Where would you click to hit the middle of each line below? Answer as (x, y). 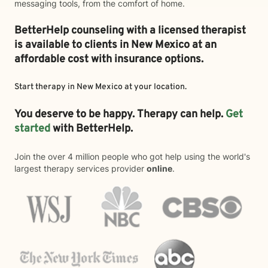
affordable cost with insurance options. (109, 60)
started (32, 129)
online (159, 168)
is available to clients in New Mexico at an (115, 45)
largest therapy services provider (80, 168)
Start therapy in (45, 87)
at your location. (155, 87)
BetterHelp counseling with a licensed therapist (130, 31)
